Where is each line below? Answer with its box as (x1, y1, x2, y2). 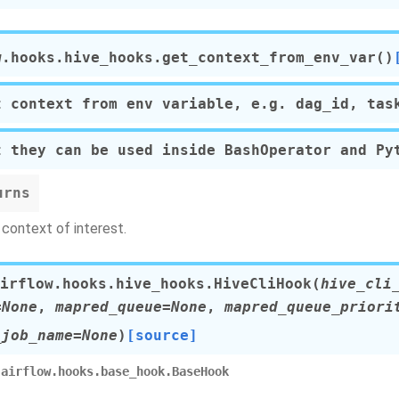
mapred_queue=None (55, 298, 207, 315)
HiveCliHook (214, 275, 312, 292)
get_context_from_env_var (162, 49, 376, 66)
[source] (126, 327, 198, 344)
